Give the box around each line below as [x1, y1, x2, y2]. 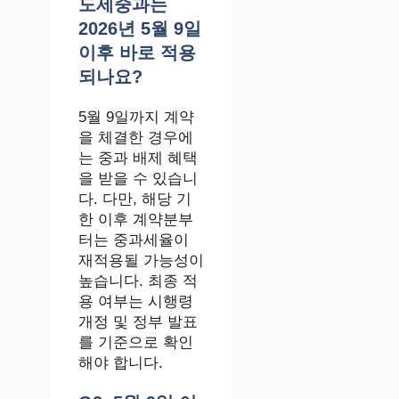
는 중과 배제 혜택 [78, 149, 198, 167]
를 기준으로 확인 [78, 333, 193, 351]
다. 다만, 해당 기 [78, 190, 191, 208]
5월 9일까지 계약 [78, 108, 194, 126]
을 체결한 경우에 [78, 128, 193, 146]
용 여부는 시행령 [78, 292, 193, 310]
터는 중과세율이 [78, 231, 189, 248]
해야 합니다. [78, 354, 163, 371]
